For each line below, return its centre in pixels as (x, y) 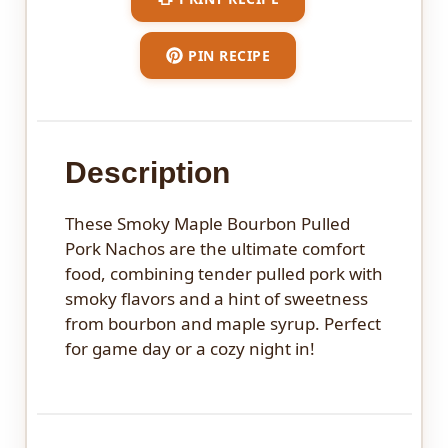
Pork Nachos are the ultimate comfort (214, 248)
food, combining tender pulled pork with (223, 273)
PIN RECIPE (229, 56)
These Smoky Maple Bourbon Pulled (207, 223)
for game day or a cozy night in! (189, 348)
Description (147, 172)
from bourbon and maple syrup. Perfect (222, 323)
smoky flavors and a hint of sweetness (216, 298)
